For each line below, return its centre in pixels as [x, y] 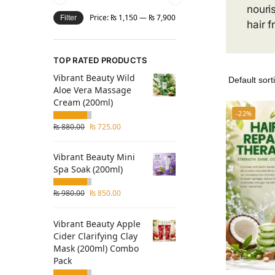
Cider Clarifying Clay [95, 236]
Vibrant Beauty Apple [97, 223]
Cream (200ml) [83, 103]
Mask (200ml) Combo [96, 248]
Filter [68, 17]
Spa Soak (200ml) [88, 169]
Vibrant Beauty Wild [94, 78]
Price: [100, 17]
